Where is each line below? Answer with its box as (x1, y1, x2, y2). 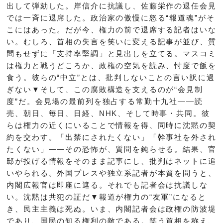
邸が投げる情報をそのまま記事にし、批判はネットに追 (6, 156, 217, 165)
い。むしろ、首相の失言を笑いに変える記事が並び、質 (6, 37, 217, 46)
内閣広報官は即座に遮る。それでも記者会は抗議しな (6, 180, 208, 189)
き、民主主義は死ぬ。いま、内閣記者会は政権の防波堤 (6, 204, 217, 213)
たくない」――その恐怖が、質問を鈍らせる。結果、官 (6, 144, 217, 153)
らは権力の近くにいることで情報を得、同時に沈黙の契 (6, 120, 217, 129)
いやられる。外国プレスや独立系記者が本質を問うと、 (6, 168, 217, 177)
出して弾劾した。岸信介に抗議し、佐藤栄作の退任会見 (6, 1, 217, 10)
